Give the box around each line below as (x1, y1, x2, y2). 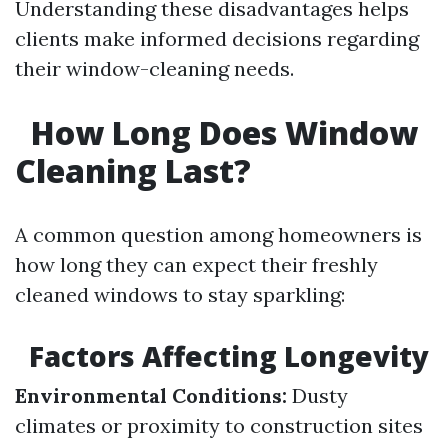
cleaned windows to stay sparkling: (15, 282, 345, 307)
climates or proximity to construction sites (15, 413, 423, 438)
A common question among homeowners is (15, 222, 422, 247)
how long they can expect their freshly (15, 252, 378, 277)
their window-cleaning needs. (15, 56, 294, 81)
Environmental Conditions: (15, 383, 287, 408)
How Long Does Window (23, 111, 418, 154)
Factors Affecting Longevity (22, 337, 429, 375)
